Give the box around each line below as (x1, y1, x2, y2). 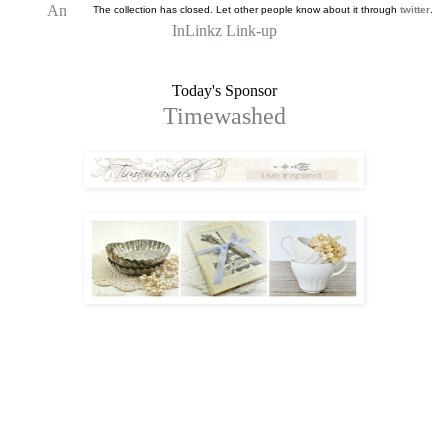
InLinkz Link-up (171, 22, 277, 40)
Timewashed (162, 103, 286, 130)
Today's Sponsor (171, 82, 277, 100)
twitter (400, 4, 430, 16)
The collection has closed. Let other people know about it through (93, 4, 400, 16)
